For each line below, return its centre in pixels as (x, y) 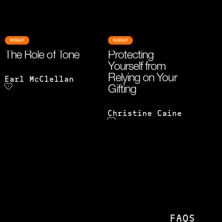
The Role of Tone (42, 56)
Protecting (131, 56)
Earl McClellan (39, 80)
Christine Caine (145, 114)
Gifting (122, 90)
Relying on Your (142, 79)
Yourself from (137, 68)
